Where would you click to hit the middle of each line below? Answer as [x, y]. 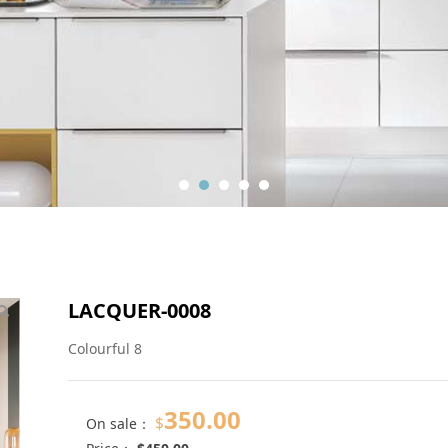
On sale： [120, 423]
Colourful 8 [105, 348]
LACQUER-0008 [139, 310]
